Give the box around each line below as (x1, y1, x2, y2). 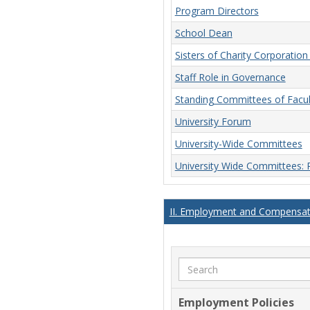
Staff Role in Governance (174, 71, 286, 84)
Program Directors (174, 4, 259, 18)
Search (179, 257, 210, 270)
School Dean (174, 26, 232, 40)
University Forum (174, 115, 251, 129)
